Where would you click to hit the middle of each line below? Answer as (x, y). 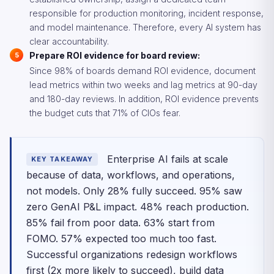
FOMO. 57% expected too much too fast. (121, 239)
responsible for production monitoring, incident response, (146, 13)
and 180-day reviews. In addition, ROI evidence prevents (144, 99)
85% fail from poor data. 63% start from (120, 223)
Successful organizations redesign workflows (132, 254)
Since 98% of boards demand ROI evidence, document (143, 71)
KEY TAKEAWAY (62, 159)
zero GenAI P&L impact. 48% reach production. (138, 207)
